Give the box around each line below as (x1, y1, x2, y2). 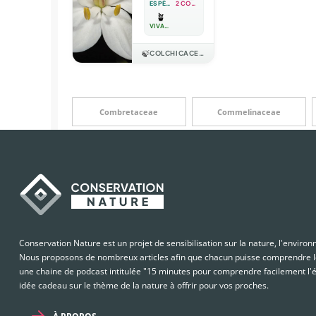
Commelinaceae (217, 107, 281, 117)
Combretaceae (99, 107, 159, 117)
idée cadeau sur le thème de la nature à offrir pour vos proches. (19, 279, 269, 291)
